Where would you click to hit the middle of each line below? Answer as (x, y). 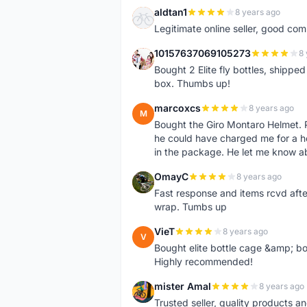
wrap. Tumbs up (191, 207)
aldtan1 (171, 12)
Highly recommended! (204, 261)
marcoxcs (177, 108)
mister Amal (183, 286)
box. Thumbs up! (192, 83)
